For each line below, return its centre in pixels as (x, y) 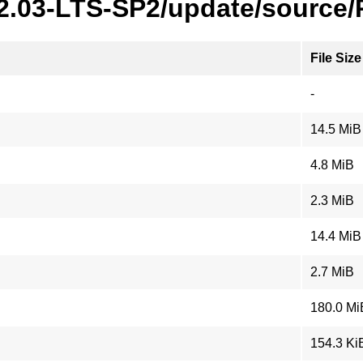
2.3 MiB (332, 201)
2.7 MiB (332, 272)
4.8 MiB (332, 165)
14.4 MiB (336, 236)
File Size (336, 58)
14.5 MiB (336, 129)
